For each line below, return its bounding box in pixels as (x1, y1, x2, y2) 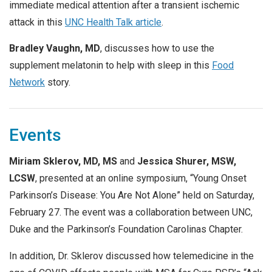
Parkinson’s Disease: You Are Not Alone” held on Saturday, (9, 189, 254, 202)
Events (9, 125, 61, 146)
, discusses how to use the (100, 42, 214, 55)
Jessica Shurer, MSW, (137, 155, 236, 168)
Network (9, 76, 45, 89)
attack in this (9, 16, 65, 28)
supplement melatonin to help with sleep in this (9, 59, 212, 72)
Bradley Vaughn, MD (9, 42, 100, 55)
